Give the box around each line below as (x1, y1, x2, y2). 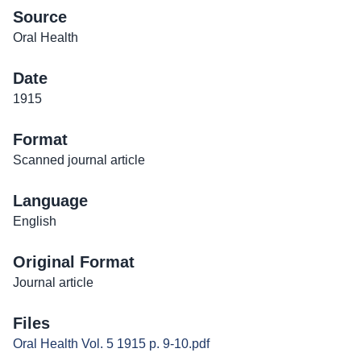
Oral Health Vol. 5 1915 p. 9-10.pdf (13, 337, 210, 351)
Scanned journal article (13, 153, 145, 168)
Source (13, 8, 67, 27)
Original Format (13, 253, 135, 272)
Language (13, 192, 88, 210)
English (13, 214, 56, 229)
